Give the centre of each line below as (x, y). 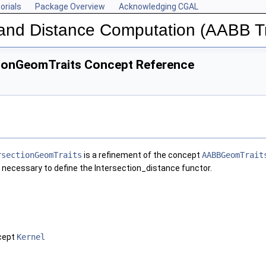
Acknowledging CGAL (159, 7)
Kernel (31, 237)
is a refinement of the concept (142, 155)
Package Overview (70, 7)
